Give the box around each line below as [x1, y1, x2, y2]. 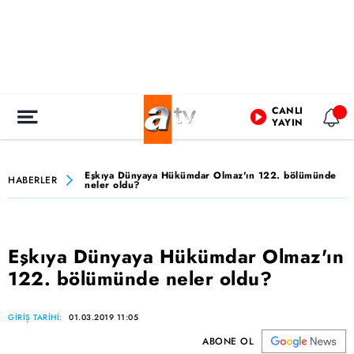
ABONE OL [202, 334, 254, 348]
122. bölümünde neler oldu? [8, 265, 272, 292]
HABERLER [8, 172, 57, 187]
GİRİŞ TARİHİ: [8, 311, 65, 323]
